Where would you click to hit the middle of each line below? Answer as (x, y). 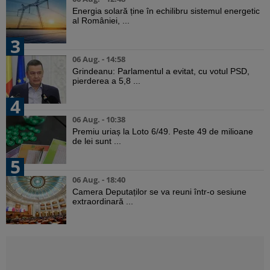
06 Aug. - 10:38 (99, 120)
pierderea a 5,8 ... (106, 81)
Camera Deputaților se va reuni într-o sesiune (159, 192)
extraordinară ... (103, 202)
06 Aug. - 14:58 (99, 59)
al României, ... (101, 21)
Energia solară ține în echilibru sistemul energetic (166, 11)
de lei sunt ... (97, 141)
